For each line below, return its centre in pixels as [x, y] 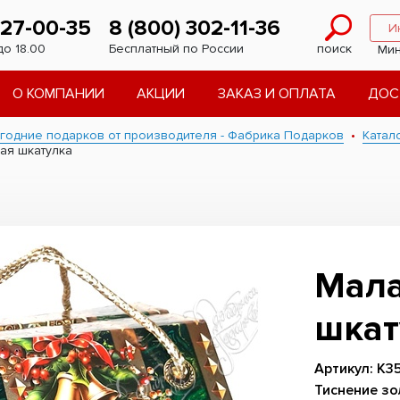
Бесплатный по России [176, 48]
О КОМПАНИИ [58, 94]
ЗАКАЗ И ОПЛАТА [276, 94]
